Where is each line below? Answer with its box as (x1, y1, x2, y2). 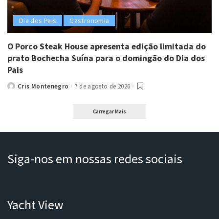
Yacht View (7, 197, 64, 213)
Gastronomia (69, 16, 109, 25)
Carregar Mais (93, 108, 126, 115)
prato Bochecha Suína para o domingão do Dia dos (7, 52, 205, 64)
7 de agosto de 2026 (74, 82, 131, 90)
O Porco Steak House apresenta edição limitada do (7, 40, 206, 52)
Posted (7, 84, 29, 93)
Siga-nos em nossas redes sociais (7, 151, 182, 167)
